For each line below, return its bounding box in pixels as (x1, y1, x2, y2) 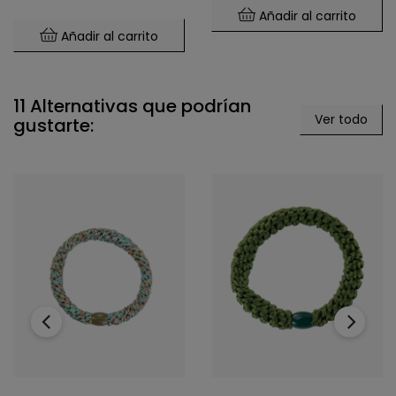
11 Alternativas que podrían (13, 94, 251, 119)
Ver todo (315, 110, 368, 129)
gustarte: (13, 113, 94, 139)
